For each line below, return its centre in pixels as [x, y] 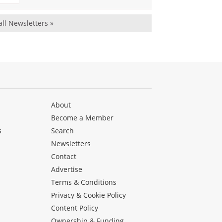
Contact [64, 156]
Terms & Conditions [84, 182]
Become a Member [83, 117]
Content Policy [75, 208]
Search [63, 130]
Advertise [67, 169]
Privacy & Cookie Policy [89, 195]
